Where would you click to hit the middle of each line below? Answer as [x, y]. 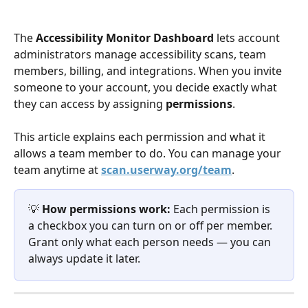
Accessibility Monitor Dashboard [125, 38]
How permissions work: [106, 209]
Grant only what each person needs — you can [151, 242]
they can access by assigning [90, 104]
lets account [248, 38]
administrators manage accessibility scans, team [141, 55]
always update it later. [84, 259]
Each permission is [222, 209]
